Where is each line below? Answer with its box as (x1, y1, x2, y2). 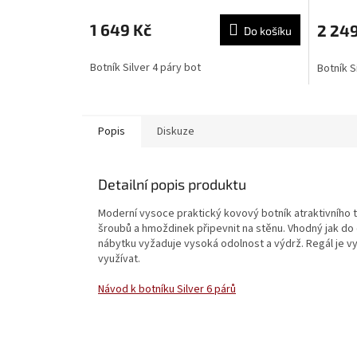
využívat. (98, 250, 140, 267)
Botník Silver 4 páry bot (90, 59, 201, 76)
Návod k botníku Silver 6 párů (98, 280, 236, 297)
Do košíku (243, 23, 292, 37)
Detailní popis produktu (98, 175, 246, 193)
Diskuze (157, 123, 194, 139)
